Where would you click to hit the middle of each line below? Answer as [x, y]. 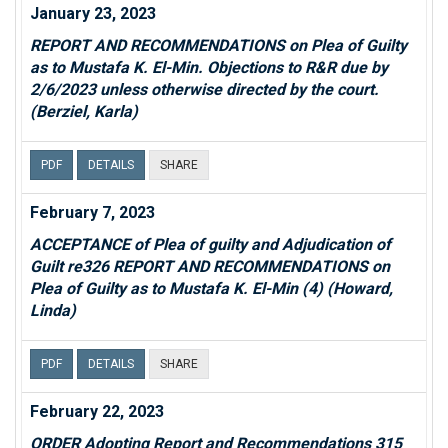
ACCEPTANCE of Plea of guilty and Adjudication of [210, 244]
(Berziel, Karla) [84, 111]
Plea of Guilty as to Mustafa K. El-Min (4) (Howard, [211, 288]
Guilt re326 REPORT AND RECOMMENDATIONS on [210, 266]
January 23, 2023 [93, 13]
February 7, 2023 [92, 212]
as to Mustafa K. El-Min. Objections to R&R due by [209, 67]
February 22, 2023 [97, 411]
